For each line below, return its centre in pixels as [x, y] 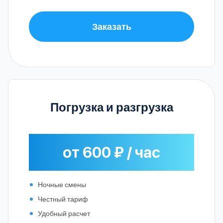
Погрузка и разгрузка [111, 107]
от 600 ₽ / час [111, 152]
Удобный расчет [64, 213]
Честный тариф [63, 199]
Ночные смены [62, 184]
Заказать [111, 26]
